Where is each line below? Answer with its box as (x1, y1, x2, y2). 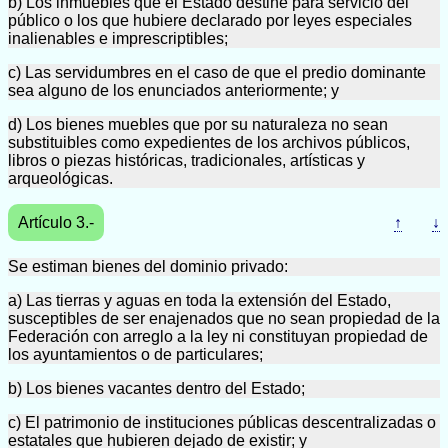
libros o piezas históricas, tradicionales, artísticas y (8, 152, 365, 169)
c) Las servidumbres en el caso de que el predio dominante (8, 64, 426, 81)
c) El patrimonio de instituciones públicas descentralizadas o (8, 414, 436, 431)
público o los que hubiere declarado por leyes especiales (8, 12, 412, 29)
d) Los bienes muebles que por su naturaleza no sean (8, 116, 388, 133)
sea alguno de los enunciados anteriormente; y (8, 82, 339, 99)
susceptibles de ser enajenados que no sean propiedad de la (8, 310, 440, 327)
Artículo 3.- (18, 214, 94, 231)
